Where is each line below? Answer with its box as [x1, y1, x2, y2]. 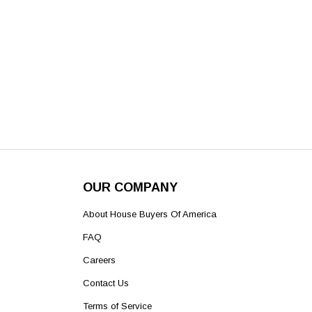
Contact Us [82, 278, 129, 289]
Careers [82, 255, 116, 266]
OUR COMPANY [82, 180, 178, 195]
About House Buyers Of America [82, 209, 217, 220]
